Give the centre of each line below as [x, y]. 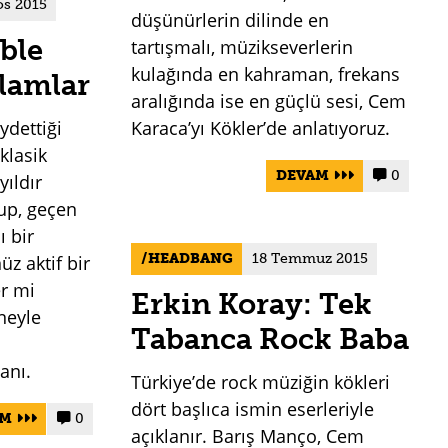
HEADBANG [190, 258]
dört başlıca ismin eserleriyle [253, 408]
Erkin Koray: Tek [252, 303]
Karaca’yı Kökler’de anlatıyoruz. [261, 128]
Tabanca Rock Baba [270, 338]
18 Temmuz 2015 [309, 258]
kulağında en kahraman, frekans [266, 74]
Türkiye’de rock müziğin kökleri [261, 381]
